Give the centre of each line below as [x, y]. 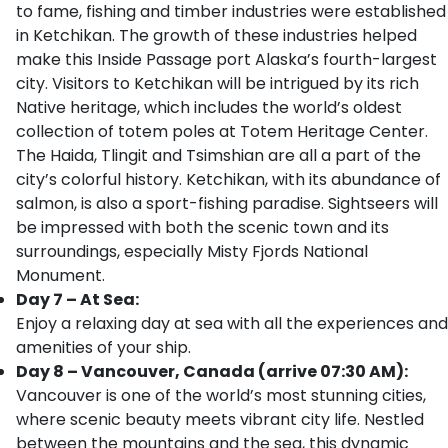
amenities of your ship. [103, 347]
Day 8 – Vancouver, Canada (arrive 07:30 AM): [212, 371]
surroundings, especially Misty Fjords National [192, 251]
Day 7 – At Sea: [77, 299]
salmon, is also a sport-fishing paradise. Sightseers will [227, 203]
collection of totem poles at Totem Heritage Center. [222, 131]
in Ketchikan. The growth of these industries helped [216, 35]
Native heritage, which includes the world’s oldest [209, 107]
